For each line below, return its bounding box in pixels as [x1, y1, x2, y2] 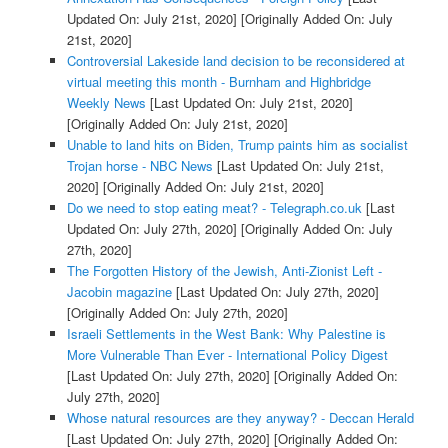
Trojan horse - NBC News [66, 155, 213, 175]
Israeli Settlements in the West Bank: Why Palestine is [66, 323, 386, 343]
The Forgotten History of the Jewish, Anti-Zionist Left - [66, 260, 382, 280]
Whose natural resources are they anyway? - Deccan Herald [66, 407, 414, 427]
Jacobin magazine [66, 281, 172, 301]
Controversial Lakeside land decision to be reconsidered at [66, 50, 405, 70]
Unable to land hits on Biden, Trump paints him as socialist [66, 134, 408, 154]
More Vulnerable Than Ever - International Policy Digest [66, 344, 388, 364]
